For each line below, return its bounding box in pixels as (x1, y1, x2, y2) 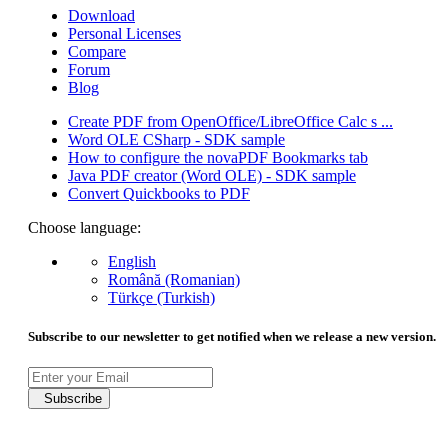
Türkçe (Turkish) (108, 288, 215, 306)
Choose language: (28, 218, 141, 236)
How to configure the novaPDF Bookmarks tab (68, 148, 368, 166)
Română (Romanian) (108, 270, 240, 288)
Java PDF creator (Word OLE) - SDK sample (68, 166, 356, 184)
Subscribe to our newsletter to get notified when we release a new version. (28, 328, 436, 344)
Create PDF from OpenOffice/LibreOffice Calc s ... (68, 112, 393, 130)
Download (68, 6, 135, 24)
